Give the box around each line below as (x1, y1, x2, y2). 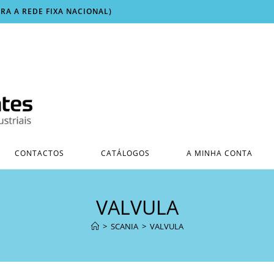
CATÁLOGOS (100, 147, 150, 158)
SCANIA (110, 220, 138, 232)
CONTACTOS (14, 147, 64, 158)
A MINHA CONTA (186, 147, 253, 158)
